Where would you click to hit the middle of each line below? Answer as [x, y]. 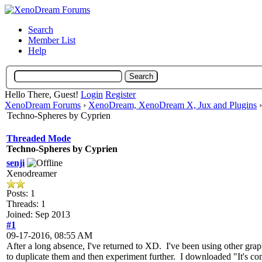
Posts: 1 [21, 193]
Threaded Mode [39, 138]
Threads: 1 [26, 204]
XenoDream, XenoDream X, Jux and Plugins [173, 105]
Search [41, 30]
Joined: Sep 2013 [38, 214]
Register [120, 94]
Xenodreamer [32, 173]
